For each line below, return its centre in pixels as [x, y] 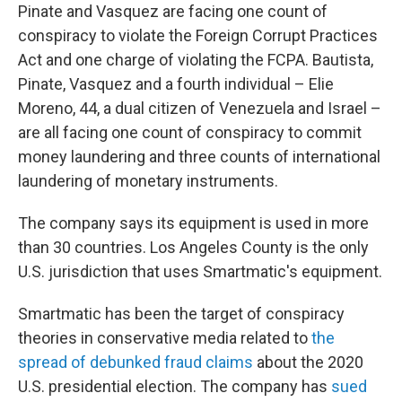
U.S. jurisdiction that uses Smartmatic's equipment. [200, 271]
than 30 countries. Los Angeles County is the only [193, 247]
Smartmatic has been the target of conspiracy [181, 314]
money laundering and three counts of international [199, 157]
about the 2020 [308, 362]
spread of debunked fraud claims [135, 362]
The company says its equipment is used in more [193, 223]
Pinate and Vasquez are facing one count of [173, 11]
